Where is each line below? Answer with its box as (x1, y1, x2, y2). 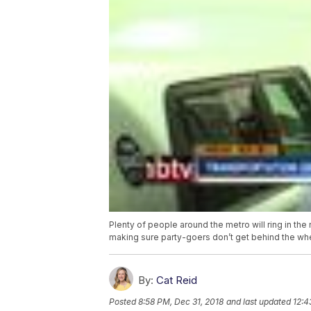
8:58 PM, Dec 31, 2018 (138, 296, 224, 308)
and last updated (226, 296, 291, 308)
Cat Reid (156, 274, 197, 287)
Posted (109, 296, 138, 308)
